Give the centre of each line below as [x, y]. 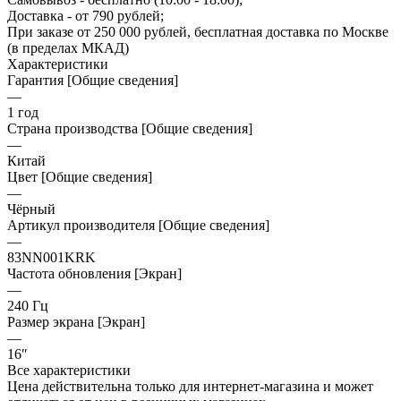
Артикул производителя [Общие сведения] [138, 225]
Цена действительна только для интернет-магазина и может [190, 386]
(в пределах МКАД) [68, 47]
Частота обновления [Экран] [94, 273]
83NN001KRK [51, 257]
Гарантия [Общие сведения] [93, 80]
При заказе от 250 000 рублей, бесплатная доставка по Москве [198, 31]
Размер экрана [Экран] [76, 321]
